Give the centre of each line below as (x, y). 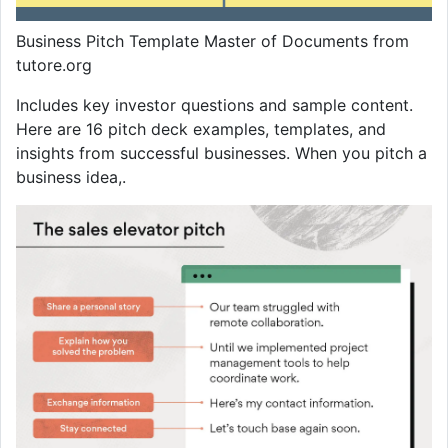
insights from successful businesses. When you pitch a (221, 153)
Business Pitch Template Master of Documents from (212, 41)
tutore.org (54, 65)
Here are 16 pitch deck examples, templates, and (201, 129)
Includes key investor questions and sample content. (214, 105)
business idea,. (71, 177)
